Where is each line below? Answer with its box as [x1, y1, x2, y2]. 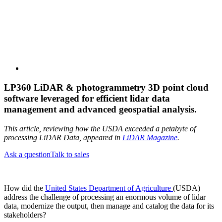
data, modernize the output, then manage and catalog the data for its [4, 201, 214, 210]
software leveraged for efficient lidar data [4, 93, 170, 104]
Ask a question [4, 150, 51, 159]
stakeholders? [4, 210, 46, 219]
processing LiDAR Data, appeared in [4, 133, 122, 142]
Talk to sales [51, 150, 89, 159]
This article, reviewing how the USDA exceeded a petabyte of [4, 124, 196, 133]
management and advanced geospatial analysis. [4, 104, 197, 114]
